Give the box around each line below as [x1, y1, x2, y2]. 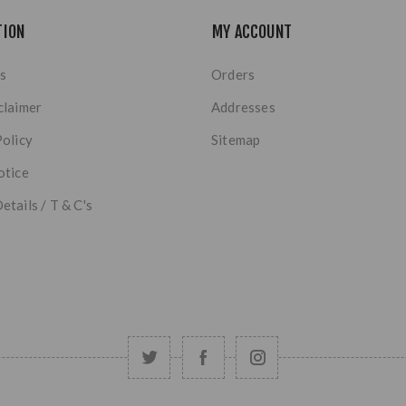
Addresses [211, 98, 275, 115]
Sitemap [211, 130, 261, 148]
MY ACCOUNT [212, 21, 292, 42]
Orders [211, 65, 256, 82]
